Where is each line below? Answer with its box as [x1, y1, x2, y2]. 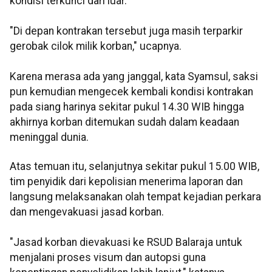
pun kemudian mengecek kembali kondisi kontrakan [10, 86, 253, 98]
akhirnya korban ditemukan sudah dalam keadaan [10, 116, 239, 129]
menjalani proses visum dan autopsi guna [10, 251, 206, 263]
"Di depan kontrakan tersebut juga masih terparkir [10, 25, 243, 38]
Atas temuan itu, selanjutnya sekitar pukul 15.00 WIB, [10, 160, 259, 172]
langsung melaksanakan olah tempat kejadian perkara [10, 190, 261, 203]
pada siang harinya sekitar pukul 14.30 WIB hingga [10, 101, 244, 114]
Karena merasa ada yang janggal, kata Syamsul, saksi [10, 70, 258, 83]
